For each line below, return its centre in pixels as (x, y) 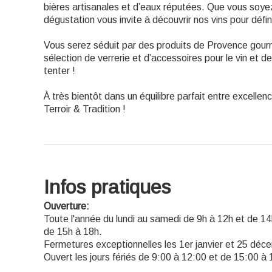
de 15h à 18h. (73, 232)
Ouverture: (66, 206)
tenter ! (59, 71)
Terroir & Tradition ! (85, 109)
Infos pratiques (107, 187)
